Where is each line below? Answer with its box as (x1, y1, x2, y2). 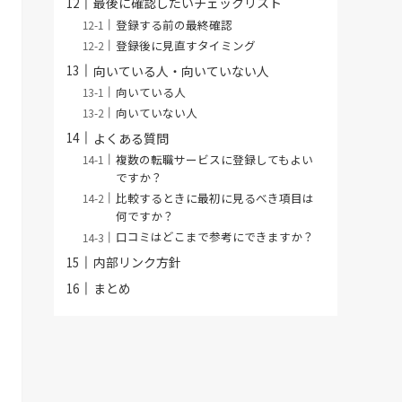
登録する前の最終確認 (116, 15, 233, 33)
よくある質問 (93, 128, 169, 147)
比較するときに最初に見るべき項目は (116, 189, 315, 207)
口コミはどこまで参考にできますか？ (116, 228, 315, 246)
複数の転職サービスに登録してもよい (116, 151, 314, 169)
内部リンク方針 (93, 253, 181, 272)
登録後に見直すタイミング (116, 36, 257, 54)
